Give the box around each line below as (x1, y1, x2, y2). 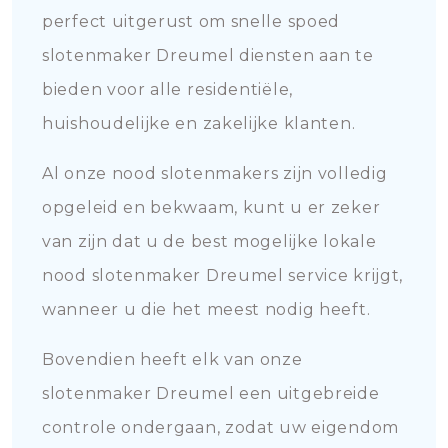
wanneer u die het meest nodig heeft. (42, 300, 371, 319)
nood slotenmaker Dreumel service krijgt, (42, 266, 404, 285)
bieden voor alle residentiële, (42, 80, 293, 99)
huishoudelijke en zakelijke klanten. (42, 114, 356, 133)
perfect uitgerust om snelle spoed (42, 12, 341, 31)
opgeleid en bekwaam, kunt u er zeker (42, 198, 381, 217)
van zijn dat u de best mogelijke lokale (42, 232, 377, 251)
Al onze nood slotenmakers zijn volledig (42, 164, 388, 183)
